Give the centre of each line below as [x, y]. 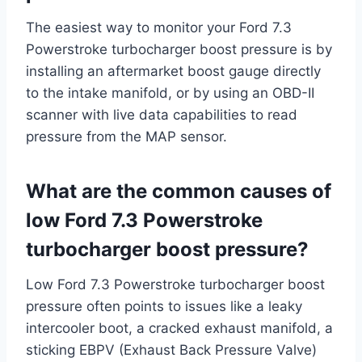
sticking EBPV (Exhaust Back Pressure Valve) [171, 350]
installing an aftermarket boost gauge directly [173, 72]
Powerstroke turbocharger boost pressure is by [179, 50]
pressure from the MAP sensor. [126, 137]
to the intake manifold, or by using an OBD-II [170, 93]
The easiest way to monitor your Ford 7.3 [159, 28]
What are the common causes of [179, 192]
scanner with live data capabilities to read [162, 115]
